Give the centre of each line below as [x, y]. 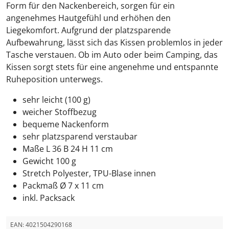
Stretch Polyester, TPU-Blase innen [89, 173]
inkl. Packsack [49, 198]
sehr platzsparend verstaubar [80, 136]
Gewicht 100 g [49, 161]
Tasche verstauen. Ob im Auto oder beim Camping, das [112, 55]
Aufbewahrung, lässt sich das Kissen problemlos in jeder [114, 42]
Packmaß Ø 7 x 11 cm [63, 186]
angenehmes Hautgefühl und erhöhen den [88, 18]
